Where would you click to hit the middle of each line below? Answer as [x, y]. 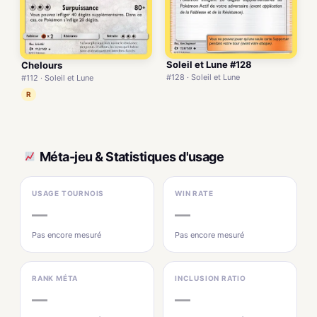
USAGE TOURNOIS [68, 194]
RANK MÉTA [55, 278]
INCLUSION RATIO [211, 278]
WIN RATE [194, 194]
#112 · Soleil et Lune [57, 78]
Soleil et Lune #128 [209, 65]
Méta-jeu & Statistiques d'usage [132, 156]
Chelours [42, 65]
